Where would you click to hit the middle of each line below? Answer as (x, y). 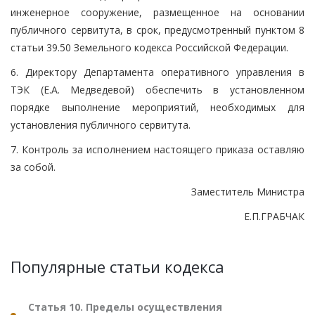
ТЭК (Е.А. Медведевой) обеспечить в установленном (157, 89)
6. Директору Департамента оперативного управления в (157, 72)
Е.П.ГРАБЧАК (274, 216)
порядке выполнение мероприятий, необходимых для (157, 107)
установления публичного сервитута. (101, 124)
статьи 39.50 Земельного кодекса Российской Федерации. (149, 47)
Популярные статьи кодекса (117, 266)
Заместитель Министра (248, 191)
